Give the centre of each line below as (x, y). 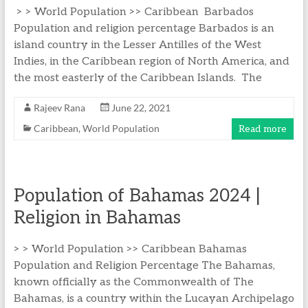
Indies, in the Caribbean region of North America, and (151, 62)
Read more (263, 129)
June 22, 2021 (141, 108)
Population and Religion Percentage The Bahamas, (144, 266)
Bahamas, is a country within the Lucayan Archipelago (154, 299)
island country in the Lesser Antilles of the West (137, 45)
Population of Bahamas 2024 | (137, 196)
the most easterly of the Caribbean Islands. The (137, 78)
